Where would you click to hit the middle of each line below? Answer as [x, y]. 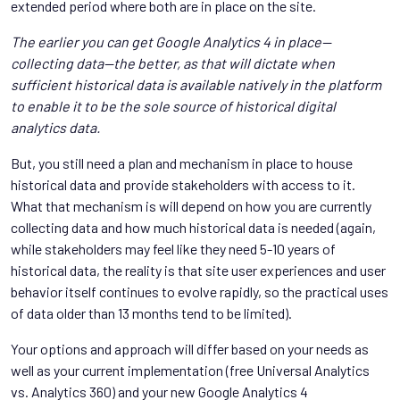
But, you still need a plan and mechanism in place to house [182, 162]
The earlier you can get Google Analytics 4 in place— [171, 41]
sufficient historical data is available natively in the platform [196, 84]
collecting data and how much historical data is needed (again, [193, 227]
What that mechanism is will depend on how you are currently [191, 205]
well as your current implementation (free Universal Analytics [190, 370]
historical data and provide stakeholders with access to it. [183, 184]
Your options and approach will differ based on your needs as [190, 348]
